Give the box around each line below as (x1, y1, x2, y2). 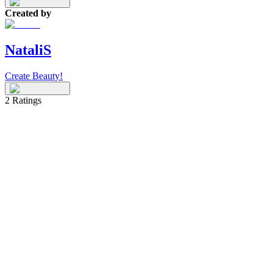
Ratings (10, 94, 41, 105)
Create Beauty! (5, 70, 63, 81)
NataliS (5, 42, 51, 58)
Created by (5, 8, 51, 19)
